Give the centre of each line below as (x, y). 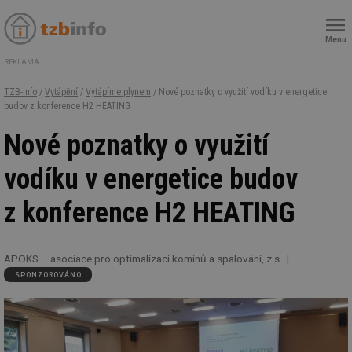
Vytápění (61, 92)
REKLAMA (22, 62)
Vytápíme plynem (118, 92)
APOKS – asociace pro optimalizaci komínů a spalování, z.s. (143, 259)
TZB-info (20, 92)
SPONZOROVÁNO (48, 275)
